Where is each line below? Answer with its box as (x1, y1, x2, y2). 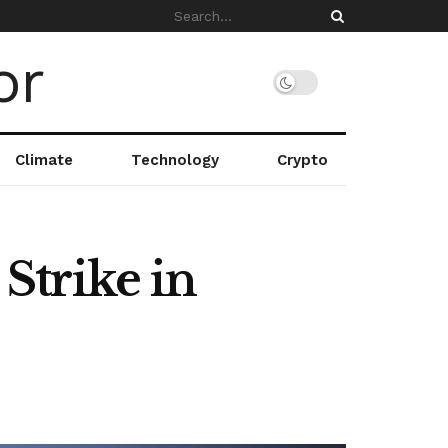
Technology (130, 151, 219, 169)
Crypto (276, 151, 328, 169)
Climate (14, 151, 73, 169)
